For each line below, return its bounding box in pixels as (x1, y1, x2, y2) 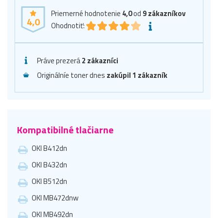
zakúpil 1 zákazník (107, 69, 167, 81)
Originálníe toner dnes (37, 69, 107, 81)
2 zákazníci (82, 54, 118, 66)
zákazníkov (148, 7, 185, 19)
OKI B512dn (32, 175, 67, 187)
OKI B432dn (32, 159, 67, 170)
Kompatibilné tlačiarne (17, 122, 113, 137)
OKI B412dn (32, 142, 67, 154)
